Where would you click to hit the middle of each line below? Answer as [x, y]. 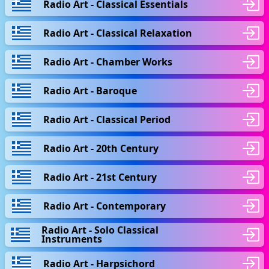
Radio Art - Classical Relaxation [118, 33]
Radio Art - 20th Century [101, 148]
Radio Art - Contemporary [104, 206]
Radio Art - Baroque [90, 90]
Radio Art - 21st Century [100, 177]
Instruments [71, 239]
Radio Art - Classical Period [107, 119]
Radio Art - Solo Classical [100, 230]
